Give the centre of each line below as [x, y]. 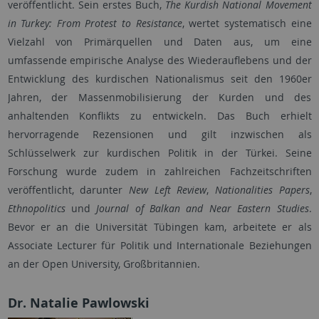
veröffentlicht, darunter [68, 190]
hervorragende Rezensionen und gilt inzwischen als [159, 135]
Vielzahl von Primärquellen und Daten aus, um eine [159, 42]
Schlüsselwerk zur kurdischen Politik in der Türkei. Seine [159, 153]
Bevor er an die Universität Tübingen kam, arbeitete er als [159, 227]
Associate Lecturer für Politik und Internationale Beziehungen [159, 246]
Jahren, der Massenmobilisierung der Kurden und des [159, 98]
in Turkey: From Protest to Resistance [95, 23]
